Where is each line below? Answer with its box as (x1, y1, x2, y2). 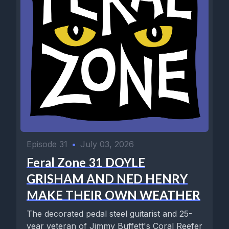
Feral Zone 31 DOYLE (27, 154, 145, 170)
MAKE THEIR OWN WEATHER (27, 187, 200, 202)
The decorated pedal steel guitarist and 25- (27, 208, 192, 219)
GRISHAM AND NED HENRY (27, 171, 188, 186)
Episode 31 (27, 139, 67, 149)
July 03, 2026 (80, 139, 134, 149)
